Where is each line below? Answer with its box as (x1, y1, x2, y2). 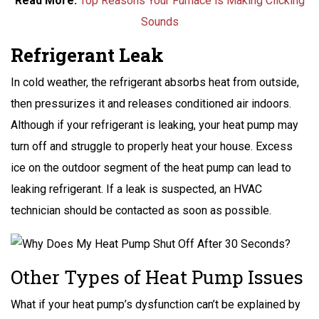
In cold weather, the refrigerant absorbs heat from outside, (11, 75, 299, 89)
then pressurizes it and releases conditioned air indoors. (11, 96, 291, 110)
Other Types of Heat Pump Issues (11, 264, 303, 289)
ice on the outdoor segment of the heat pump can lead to (11, 160, 291, 174)
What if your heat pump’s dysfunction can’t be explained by (11, 297, 300, 311)
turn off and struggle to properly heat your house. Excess (11, 139, 293, 153)
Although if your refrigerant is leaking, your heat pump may (11, 117, 298, 132)
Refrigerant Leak (11, 42, 164, 67)
